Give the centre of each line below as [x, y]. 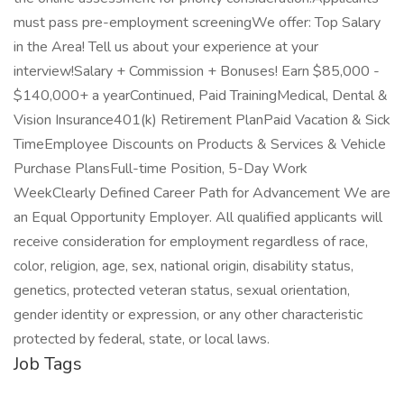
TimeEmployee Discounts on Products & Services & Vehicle [200, 144]
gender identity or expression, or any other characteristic [188, 315]
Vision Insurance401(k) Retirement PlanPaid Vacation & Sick [202, 120]
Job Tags [48, 364]
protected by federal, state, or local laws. [142, 339]
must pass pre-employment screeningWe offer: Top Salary [197, 23]
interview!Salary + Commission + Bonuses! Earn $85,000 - [197, 71]
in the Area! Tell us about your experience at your [166, 47]
